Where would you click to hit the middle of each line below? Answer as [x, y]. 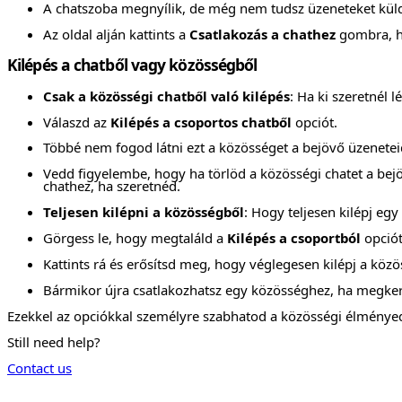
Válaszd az [77, 122]
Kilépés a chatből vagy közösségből [132, 65]
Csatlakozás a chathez [262, 34]
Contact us [39, 367]
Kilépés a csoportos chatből [201, 122]
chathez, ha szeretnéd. [112, 186]
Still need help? [53, 341]
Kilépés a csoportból [294, 238]
